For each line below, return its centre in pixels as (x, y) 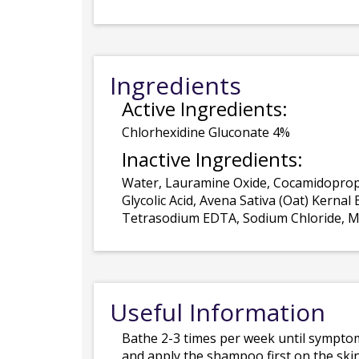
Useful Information (218, 312)
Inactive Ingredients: (212, 159)
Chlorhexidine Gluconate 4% (206, 132)
